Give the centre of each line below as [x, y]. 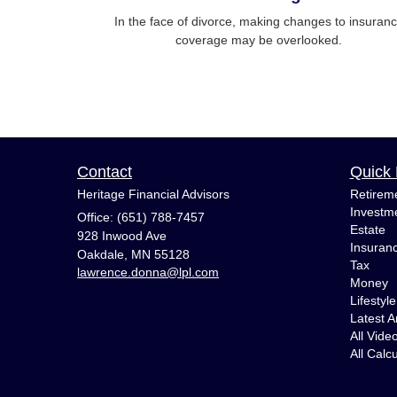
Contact [105, 172]
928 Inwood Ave [122, 236]
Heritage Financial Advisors [153, 195]
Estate [367, 230]
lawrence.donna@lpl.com [148, 272]
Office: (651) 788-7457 [141, 218]
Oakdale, [102, 255]
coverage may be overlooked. [259, 40]
